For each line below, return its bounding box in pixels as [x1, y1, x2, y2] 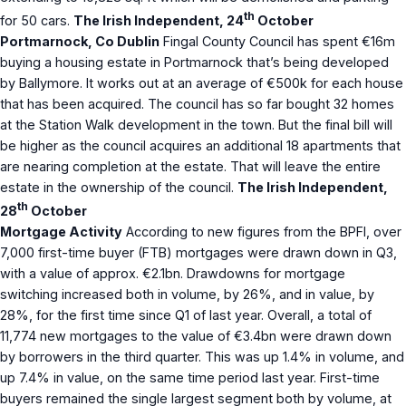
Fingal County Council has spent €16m [159, 33, 395, 49]
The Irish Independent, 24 [73, 12, 244, 28]
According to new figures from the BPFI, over [122, 223, 401, 239]
